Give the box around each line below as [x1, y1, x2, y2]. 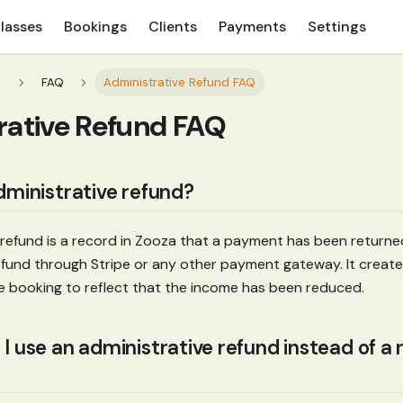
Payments [219, 16, 287, 36]
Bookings [64, 16, 128, 36]
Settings [308, 16, 367, 36]
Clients [148, 16, 198, 36]
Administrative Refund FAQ [103, 75, 256, 91]
